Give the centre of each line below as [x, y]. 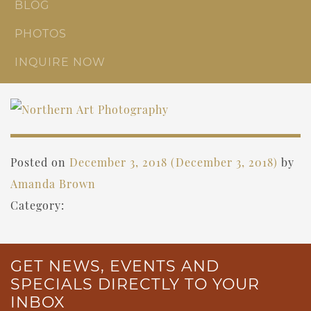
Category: [37, 205]
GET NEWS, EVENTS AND [115, 267]
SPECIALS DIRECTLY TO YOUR [135, 285]
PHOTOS [41, 33]
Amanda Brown [53, 184]
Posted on [40, 162]
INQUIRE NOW [60, 62]
